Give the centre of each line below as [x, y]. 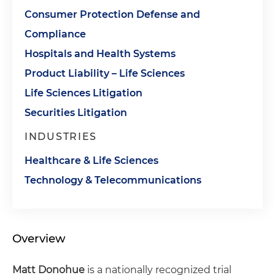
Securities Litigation [76, 113]
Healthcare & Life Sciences [91, 161]
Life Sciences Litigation [83, 93]
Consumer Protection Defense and [112, 14]
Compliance [55, 34]
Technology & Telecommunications [113, 180]
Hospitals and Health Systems [100, 54]
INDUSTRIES [61, 137]
